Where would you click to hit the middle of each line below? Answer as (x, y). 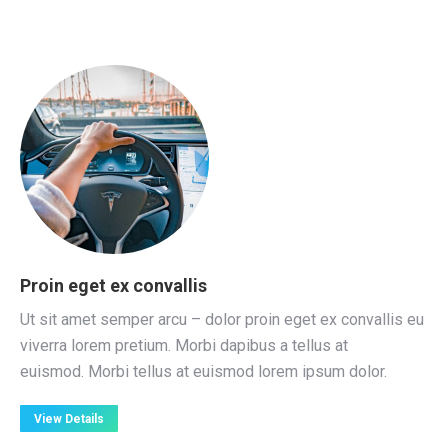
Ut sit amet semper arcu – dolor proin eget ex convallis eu (222, 319)
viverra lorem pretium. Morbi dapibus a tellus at (184, 345)
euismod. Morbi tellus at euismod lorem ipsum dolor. (203, 371)
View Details (69, 419)
